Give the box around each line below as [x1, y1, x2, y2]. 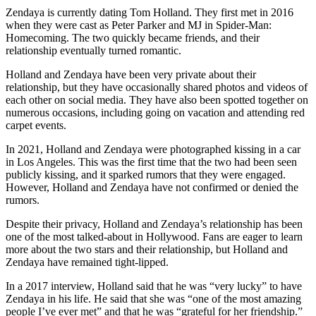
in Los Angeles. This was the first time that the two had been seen [6, 155, 297, 168]
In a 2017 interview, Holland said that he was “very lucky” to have [6, 279, 302, 292]
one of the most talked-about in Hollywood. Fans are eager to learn [6, 230, 303, 243]
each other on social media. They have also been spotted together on [6, 93, 308, 106]
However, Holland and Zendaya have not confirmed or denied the [6, 181, 298, 193]
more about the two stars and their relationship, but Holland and [6, 243, 288, 255]
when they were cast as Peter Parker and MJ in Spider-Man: [6, 18, 272, 31]
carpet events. [6, 119, 66, 131]
